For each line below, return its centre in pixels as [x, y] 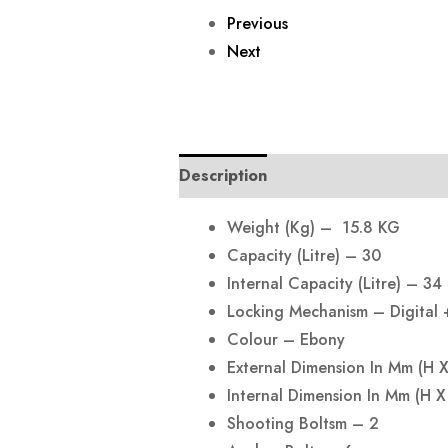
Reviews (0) [332, 176]
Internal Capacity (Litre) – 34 [334, 284]
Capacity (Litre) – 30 [303, 256]
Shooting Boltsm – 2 [302, 424]
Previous [257, 24]
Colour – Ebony [285, 340]
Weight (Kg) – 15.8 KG [313, 228]
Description [222, 176]
